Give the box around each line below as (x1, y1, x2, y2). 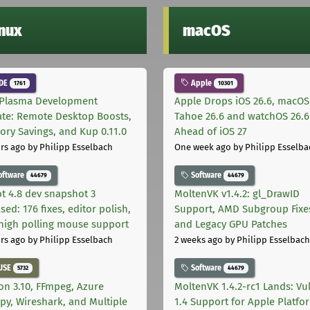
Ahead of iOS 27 (174, 125, 247, 138)
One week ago (174, 142, 231, 153)
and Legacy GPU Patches (174, 218, 287, 231)
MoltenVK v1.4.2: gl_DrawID (174, 188, 300, 201)
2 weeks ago (174, 235, 223, 246)
